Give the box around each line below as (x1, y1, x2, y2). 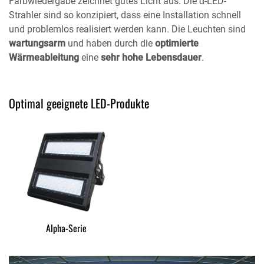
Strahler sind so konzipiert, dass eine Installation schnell (9, 9, 241, 21)
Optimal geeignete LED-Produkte (9, 94, 149, 112)
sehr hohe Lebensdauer (101, 52, 202, 63)
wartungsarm (9, 38, 65, 49)
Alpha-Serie (45, 221, 87, 235)
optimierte (155, 38, 199, 49)
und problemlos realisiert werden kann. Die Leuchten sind (9, 24, 246, 35)
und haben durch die (65, 38, 155, 49)
